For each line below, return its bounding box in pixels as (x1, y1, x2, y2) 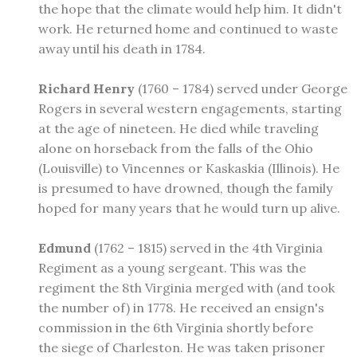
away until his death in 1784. (38, 40, 206, 57)
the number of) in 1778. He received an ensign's (38, 299, 324, 316)
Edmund (38, 239, 91, 256)
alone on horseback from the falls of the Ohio (38, 139, 313, 156)
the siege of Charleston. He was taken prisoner (38, 339, 325, 355)
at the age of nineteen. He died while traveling (38, 120, 319, 136)
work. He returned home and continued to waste (38, 20, 338, 37)
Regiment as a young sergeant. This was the (38, 259, 306, 276)
